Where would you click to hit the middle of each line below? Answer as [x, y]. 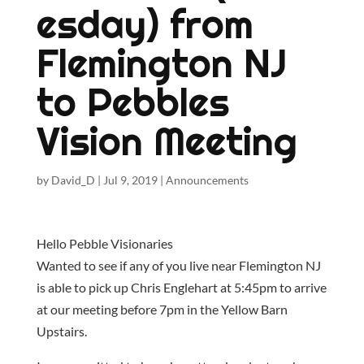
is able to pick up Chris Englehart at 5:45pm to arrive [181, 287]
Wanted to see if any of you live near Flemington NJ [178, 265]
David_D [73, 180]
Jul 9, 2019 [130, 180]
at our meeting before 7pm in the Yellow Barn [162, 309]
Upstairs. [61, 331]
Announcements [207, 180]
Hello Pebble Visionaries [104, 243]
